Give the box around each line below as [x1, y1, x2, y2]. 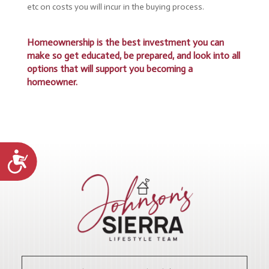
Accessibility [29, 149, 97, 166]
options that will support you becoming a [26, 63, 193, 74]
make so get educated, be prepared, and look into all [26, 50, 240, 61]
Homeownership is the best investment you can [26, 37, 224, 48]
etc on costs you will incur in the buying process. [26, 2, 204, 12]
